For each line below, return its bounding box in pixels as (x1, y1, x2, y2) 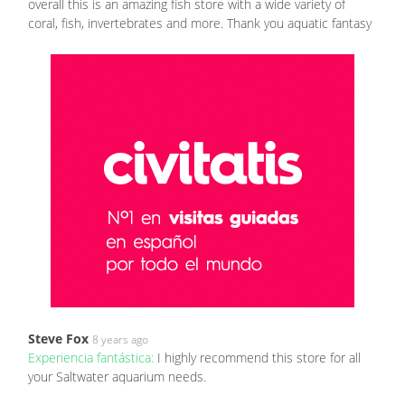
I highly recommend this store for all (157, 348, 361, 366)
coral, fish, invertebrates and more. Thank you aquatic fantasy (28, 14, 372, 32)
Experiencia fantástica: (28, 348, 157, 366)
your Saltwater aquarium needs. (28, 367, 206, 385)
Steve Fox (28, 329, 89, 347)
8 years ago (92, 331, 148, 347)
